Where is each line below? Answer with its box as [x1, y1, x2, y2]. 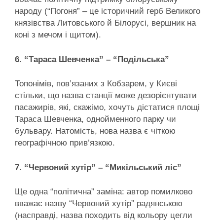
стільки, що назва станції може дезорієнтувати [15, 91, 197, 101]
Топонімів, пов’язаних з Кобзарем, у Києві [15, 79, 177, 89]
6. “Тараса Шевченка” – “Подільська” [15, 54, 169, 64]
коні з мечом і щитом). [15, 30, 101, 40]
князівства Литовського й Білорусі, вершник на [15, 18, 196, 28]
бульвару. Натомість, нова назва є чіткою [15, 126, 176, 136]
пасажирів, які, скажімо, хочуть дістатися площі [15, 103, 200, 112]
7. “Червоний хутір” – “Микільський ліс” [15, 162, 182, 172]
